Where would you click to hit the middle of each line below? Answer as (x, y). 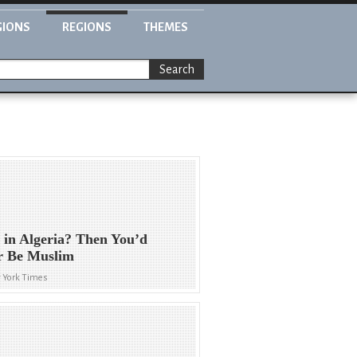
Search (177, 70)
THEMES (166, 27)
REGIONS (87, 27)
